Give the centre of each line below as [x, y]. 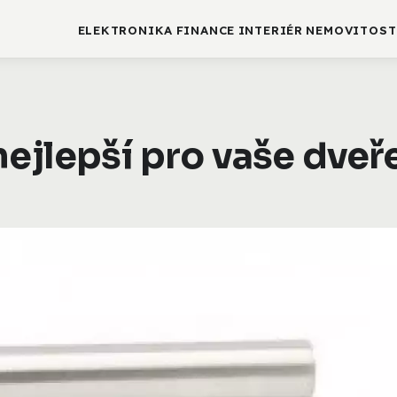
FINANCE [206, 31]
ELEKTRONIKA [125, 31]
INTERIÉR [270, 31]
